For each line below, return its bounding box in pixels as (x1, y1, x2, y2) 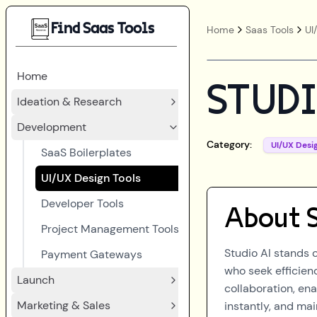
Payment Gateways (41, 247, 142, 262)
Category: (207, 138, 252, 151)
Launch (17, 272, 54, 287)
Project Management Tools (41, 221, 179, 236)
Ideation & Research (17, 94, 122, 109)
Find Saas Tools (51, 21, 154, 36)
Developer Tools (41, 196, 124, 211)
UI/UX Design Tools (41, 171, 141, 185)
